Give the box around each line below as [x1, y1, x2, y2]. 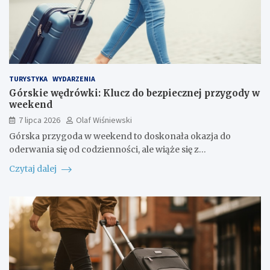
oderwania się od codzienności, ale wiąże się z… [9, 144, 206, 155]
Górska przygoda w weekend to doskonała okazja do [9, 131, 231, 142]
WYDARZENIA [52, 74, 95, 84]
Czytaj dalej [9, 163, 58, 175]
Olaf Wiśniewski [76, 115, 132, 126]
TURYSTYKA [9, 74, 48, 84]
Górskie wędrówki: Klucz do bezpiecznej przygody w [9, 87, 260, 99]
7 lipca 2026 [19, 115, 60, 126]
